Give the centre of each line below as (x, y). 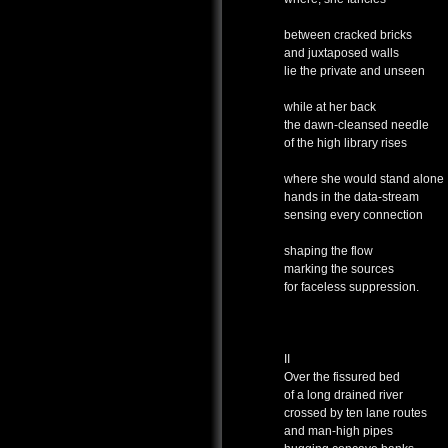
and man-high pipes (338, 431)
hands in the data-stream (351, 197)
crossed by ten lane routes (355, 413)
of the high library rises (345, 143)
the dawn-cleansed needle (356, 125)
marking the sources (339, 269)
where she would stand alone (364, 179)
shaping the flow (328, 251)
